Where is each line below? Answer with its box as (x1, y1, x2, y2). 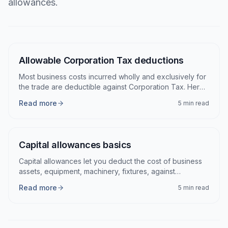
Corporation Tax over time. (19, 177, 109, 186)
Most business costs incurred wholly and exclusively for (19, 72, 206, 81)
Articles (8, 42, 57, 58)
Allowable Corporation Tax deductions (19, 55, 184, 66)
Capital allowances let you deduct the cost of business (19, 157, 202, 165)
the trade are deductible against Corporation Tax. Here (19, 82, 204, 91)
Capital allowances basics (19, 139, 131, 150)
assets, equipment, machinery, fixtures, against (19, 167, 175, 176)
